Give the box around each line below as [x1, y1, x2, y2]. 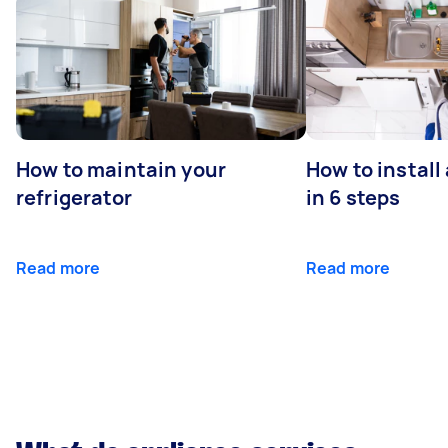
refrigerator [16, 183, 132, 211]
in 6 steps [306, 183, 401, 211]
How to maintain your [16, 155, 226, 183]
